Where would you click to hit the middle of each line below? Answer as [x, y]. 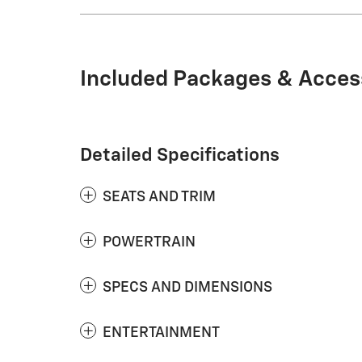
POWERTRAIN [149, 242]
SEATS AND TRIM [159, 197]
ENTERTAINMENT [161, 333]
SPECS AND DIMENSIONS [187, 288]
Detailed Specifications [180, 156]
